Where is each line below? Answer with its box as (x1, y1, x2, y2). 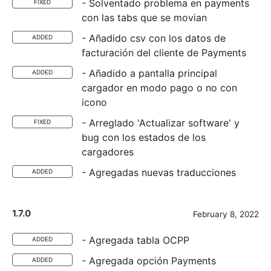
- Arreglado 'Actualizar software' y (82, 117, 240, 129)
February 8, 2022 (193, 209, 259, 219)
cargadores (82, 146, 134, 158)
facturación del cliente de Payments (82, 47, 246, 59)
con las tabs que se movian (82, 11, 207, 24)
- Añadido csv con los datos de (82, 32, 226, 44)
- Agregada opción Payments (82, 255, 216, 267)
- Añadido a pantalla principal (82, 67, 217, 79)
